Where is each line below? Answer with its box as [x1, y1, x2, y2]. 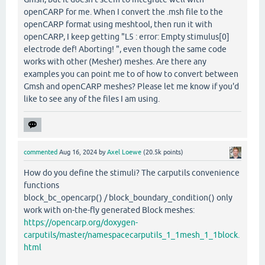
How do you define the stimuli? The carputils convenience [24, 168, 240, 178]
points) [161, 148, 183, 156]
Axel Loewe [107, 148, 141, 156]
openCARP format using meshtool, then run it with [24, 20, 212, 30]
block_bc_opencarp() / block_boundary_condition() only [24, 193, 232, 203]
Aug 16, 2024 [59, 148, 97, 156]
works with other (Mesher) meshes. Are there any [24, 57, 206, 67]
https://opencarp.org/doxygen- [24, 218, 138, 228]
